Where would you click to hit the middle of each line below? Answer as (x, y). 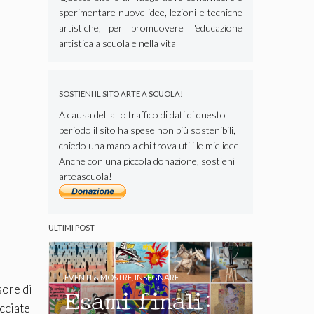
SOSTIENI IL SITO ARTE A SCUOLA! (121, 94)
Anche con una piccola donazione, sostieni (146, 161)
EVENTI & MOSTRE (98, 278)
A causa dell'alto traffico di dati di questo (142, 115)
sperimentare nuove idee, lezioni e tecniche (150, 12)
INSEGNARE (156, 278)
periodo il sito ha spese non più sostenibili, (147, 130)
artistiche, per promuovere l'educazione (150, 27)
